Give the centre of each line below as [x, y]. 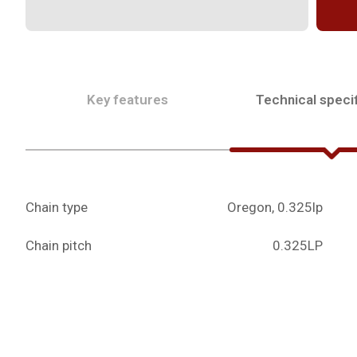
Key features [127, 99]
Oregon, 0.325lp [275, 207]
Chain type [57, 207]
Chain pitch [59, 245]
